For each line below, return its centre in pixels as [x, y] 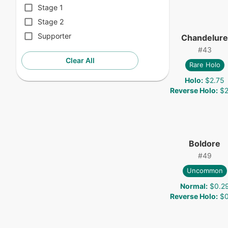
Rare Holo [205, 65]
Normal [193, 186]
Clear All [80, 61]
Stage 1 [50, 8]
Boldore [205, 143]
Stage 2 [51, 22]
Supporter [54, 36]
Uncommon [205, 171]
